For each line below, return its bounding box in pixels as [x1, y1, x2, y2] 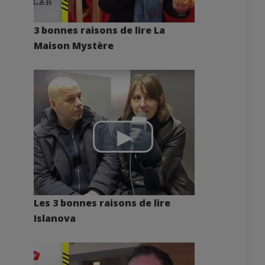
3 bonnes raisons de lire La [34, 24, 165, 37]
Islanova [34, 212, 76, 225]
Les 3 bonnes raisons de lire [34, 196, 170, 209]
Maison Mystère [34, 39, 114, 52]
